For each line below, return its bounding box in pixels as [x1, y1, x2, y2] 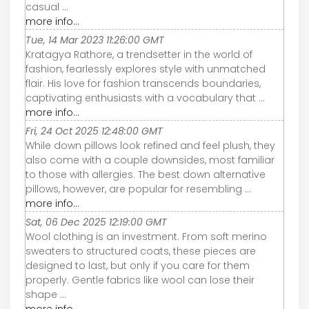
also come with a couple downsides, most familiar [26, 152, 275, 167]
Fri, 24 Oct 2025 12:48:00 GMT [26, 123, 163, 138]
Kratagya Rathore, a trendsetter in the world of [26, 47, 252, 61]
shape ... [26, 287, 66, 301]
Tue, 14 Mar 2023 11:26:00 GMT [26, 32, 164, 47]
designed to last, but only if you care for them [26, 258, 250, 272]
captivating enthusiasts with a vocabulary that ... [26, 90, 265, 105]
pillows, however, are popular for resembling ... [26, 181, 251, 196]
